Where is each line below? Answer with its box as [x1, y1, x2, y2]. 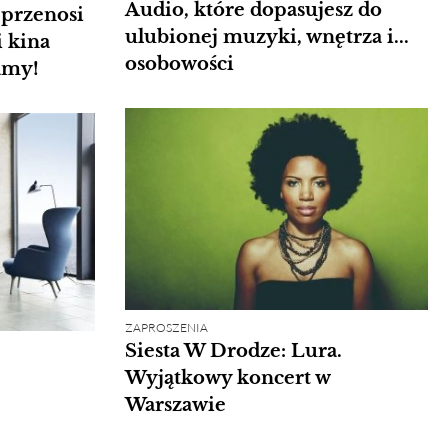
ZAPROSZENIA [124, 319, 208, 335]
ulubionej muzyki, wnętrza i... [124, 25, 409, 48]
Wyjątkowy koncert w [124, 366, 330, 389]
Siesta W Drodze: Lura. [124, 339, 342, 362]
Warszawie [124, 393, 226, 416]
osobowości [124, 52, 234, 75]
